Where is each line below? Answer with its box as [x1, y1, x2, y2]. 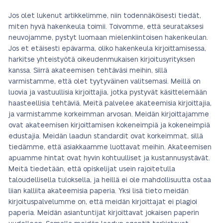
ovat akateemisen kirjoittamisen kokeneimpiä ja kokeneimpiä [8, 122, 210, 129]
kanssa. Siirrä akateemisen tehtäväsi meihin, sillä [8, 67, 167, 74]
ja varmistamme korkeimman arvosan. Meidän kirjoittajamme [8, 111, 209, 118]
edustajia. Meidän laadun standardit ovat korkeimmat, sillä [8, 133, 203, 140]
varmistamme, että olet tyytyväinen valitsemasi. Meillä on [8, 78, 201, 85]
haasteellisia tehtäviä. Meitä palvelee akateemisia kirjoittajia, [8, 100, 212, 107]
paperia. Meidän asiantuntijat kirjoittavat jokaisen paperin [8, 210, 199, 217]
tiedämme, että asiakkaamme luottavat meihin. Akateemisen [8, 144, 212, 151]
